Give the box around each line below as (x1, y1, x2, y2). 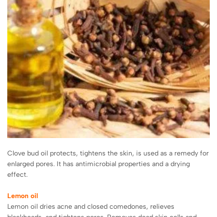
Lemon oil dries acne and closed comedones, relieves (7, 202, 174, 211)
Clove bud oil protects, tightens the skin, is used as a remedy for (7, 149, 209, 157)
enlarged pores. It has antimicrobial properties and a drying (7, 159, 190, 168)
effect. (7, 170, 28, 179)
